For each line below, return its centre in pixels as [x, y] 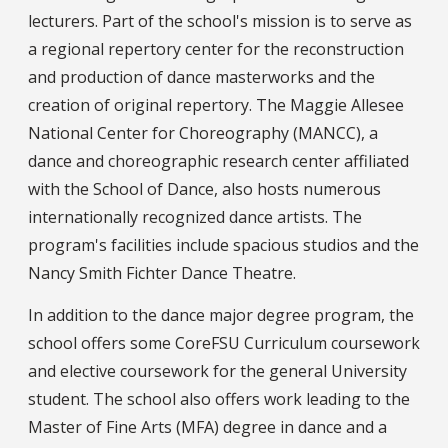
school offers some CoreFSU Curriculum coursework [224, 342]
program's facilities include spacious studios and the [223, 244]
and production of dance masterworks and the [201, 76]
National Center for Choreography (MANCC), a [203, 132]
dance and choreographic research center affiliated [218, 160]
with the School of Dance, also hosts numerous [204, 188]
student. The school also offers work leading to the [219, 398]
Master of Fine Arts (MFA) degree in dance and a [207, 426]
